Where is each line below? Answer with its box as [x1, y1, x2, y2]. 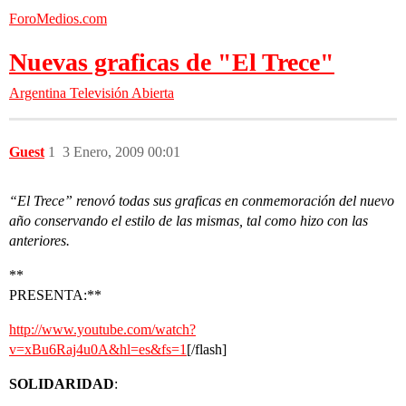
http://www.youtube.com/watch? [9, 322, 196, 337]
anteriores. [9, 233, 70, 248]
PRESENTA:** [9, 287, 101, 303]
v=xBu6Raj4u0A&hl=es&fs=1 [9, 342, 187, 357]
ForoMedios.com [9, 11, 107, 26]
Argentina [9, 85, 66, 101]
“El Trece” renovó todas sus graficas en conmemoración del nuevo [9, 193, 394, 208]
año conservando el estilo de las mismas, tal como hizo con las [9, 213, 368, 228]
